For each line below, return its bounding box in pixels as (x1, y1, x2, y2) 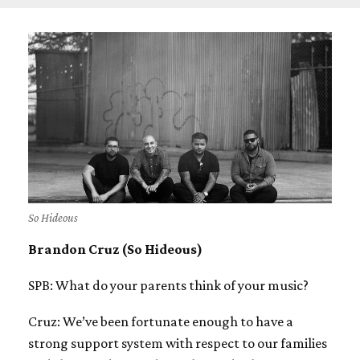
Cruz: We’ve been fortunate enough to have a (28, 313, 293, 329)
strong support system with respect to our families (28, 334, 327, 351)
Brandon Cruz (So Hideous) (28, 240, 202, 257)
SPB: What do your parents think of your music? (28, 276, 309, 293)
